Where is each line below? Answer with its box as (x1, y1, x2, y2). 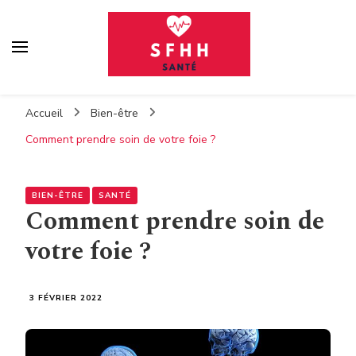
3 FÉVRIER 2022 (29, 292, 103, 304)
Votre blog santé (37, 83, 147, 103)
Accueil (25, 105, 63, 121)
